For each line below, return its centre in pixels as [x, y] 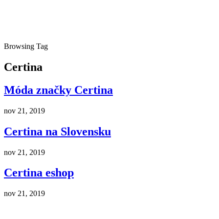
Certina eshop [39, 173]
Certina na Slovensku [57, 131]
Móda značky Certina [58, 90]
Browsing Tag [26, 46]
